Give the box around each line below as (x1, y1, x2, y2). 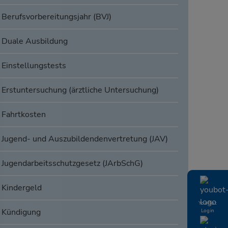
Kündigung (1, 207, 41, 218)
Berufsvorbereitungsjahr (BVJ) (1, 11, 111, 23)
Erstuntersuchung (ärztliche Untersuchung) (1, 84, 159, 96)
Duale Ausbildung (1, 36, 68, 47)
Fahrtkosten (1, 109, 46, 121)
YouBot (198, 199, 217, 207)
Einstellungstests (1, 60, 66, 72)
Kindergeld (1, 182, 42, 194)
